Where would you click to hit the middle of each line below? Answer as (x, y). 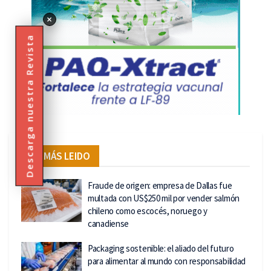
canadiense (108, 223)
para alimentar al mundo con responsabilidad (167, 261)
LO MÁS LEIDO (60, 156)
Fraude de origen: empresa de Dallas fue (160, 185)
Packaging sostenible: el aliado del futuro (161, 248)
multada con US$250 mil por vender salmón (164, 198)
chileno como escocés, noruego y (148, 211)
